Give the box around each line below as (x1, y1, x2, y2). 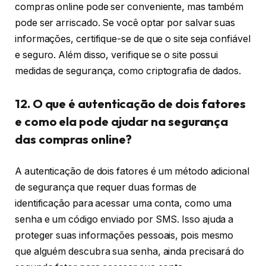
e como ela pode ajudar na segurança (15, 114, 229, 129)
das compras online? (15, 132, 132, 147)
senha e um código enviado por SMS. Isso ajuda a (15, 213, 234, 225)
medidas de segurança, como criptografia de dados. (15, 65, 242, 77)
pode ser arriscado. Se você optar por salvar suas (15, 17, 236, 28)
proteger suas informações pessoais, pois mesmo (15, 229, 234, 241)
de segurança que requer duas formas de (15, 181, 197, 193)
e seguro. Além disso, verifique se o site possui (15, 49, 218, 61)
